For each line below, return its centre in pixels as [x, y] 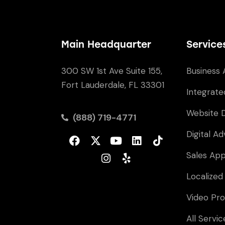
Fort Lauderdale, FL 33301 [113, 85]
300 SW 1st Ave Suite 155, [112, 71]
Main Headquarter [106, 45]
